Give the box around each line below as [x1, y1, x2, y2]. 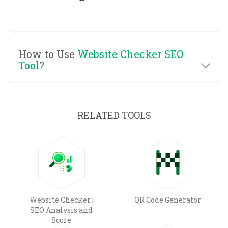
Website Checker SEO [77, 47, 184, 61]
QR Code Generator [134, 194, 201, 205]
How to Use [18, 47, 77, 61]
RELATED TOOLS [77, 108, 151, 121]
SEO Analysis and [30, 205, 93, 215]
